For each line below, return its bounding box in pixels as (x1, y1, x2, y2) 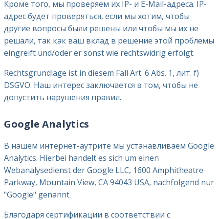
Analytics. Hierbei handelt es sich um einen (4, 153, 159, 164)
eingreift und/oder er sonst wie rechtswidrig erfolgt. (4, 47, 195, 58)
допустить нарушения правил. (4, 91, 121, 103)
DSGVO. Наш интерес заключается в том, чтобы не (4, 79, 198, 90)
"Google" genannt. (4, 189, 71, 200)
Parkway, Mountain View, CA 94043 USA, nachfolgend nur (4, 177, 214, 188)
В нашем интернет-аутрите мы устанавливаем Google (4, 140, 214, 152)
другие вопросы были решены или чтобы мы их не (4, 22, 198, 34)
